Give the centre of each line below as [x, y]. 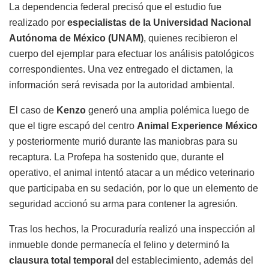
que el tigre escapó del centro [73, 125]
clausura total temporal [61, 260]
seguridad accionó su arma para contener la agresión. [123, 204]
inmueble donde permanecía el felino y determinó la [119, 244]
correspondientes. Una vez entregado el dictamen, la [121, 69]
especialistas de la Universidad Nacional [159, 22]
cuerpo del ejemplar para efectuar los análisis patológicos [131, 53]
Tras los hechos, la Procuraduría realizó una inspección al [132, 229]
